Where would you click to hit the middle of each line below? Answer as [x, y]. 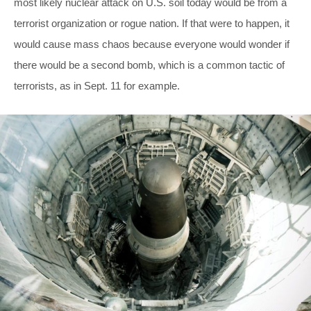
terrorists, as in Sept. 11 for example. [97, 85]
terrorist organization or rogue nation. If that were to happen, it [152, 23]
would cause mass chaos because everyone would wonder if [152, 44]
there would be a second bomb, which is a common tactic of [149, 65]
